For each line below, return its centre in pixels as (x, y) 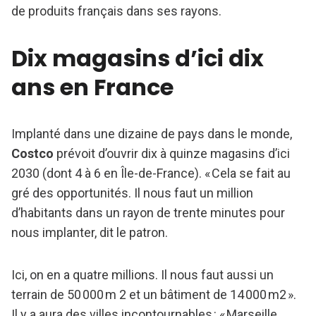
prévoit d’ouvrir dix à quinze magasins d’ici (172, 154)
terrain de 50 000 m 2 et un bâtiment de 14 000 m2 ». (154, 295)
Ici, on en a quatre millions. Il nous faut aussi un (142, 275)
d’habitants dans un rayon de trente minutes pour (148, 213)
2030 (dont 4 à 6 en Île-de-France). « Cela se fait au (151, 174)
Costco (32, 154)
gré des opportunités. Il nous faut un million (132, 193)
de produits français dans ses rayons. (116, 11)
